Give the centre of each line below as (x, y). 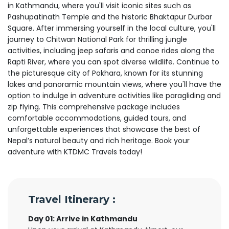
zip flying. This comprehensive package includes (94, 107)
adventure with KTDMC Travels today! (75, 152)
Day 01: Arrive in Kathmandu (83, 219)
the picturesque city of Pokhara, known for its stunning (105, 73)
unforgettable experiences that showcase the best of (104, 129)
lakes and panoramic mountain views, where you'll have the (114, 84)
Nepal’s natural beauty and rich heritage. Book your (99, 141)
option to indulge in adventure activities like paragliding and (114, 96)
